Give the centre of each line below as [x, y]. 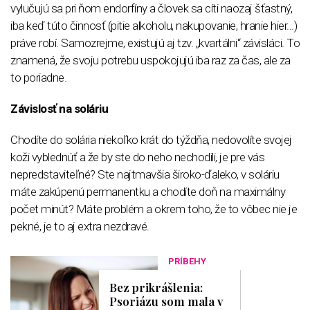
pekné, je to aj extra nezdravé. [80, 226]
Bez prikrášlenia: [156, 287]
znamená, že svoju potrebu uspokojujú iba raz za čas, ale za [151, 60]
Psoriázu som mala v [167, 301]
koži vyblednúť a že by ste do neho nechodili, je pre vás [137, 157]
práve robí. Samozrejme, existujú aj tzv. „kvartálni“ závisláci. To [155, 43]
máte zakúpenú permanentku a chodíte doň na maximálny [148, 191]
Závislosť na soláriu [59, 108]
